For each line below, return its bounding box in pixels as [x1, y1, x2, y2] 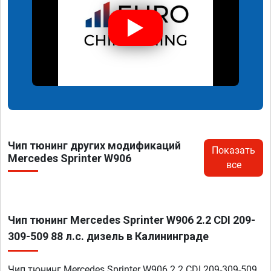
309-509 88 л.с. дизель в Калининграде [8, 230, 209, 243]
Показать [212, 145, 255, 157]
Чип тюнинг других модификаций [8, 139, 181, 152]
